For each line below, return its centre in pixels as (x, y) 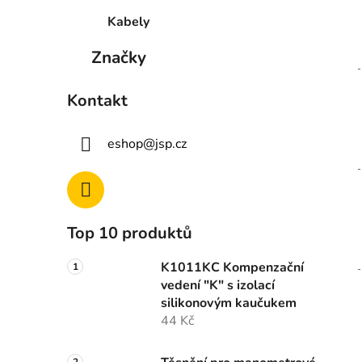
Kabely (128, 22)
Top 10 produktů (130, 234)
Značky (119, 58)
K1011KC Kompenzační (232, 268)
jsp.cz (171, 144)
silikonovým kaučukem (229, 303)
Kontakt (97, 101)
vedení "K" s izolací (218, 286)
